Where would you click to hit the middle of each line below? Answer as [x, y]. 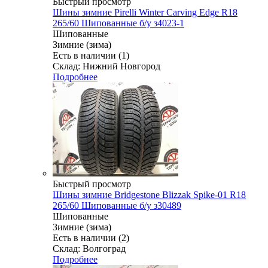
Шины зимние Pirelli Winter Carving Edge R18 [145, 12]
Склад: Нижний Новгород [106, 66]
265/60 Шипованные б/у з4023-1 [118, 23]
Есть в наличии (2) [91, 237]
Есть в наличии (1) [91, 55]
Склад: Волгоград [89, 248]
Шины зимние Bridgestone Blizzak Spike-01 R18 [149, 194]
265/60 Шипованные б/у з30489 [117, 205]
